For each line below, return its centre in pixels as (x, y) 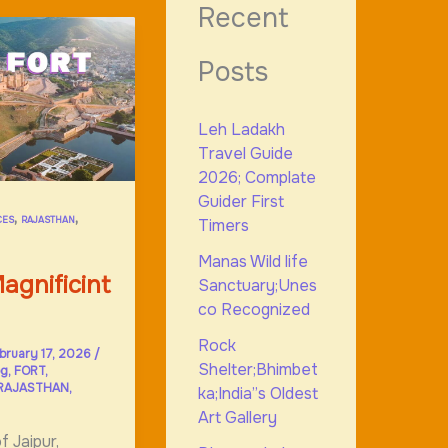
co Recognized (253, 310)
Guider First (240, 202)
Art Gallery (237, 418)
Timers (223, 226)
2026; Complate (256, 178)
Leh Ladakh (241, 130)
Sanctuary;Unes (257, 286)
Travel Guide (245, 154)
